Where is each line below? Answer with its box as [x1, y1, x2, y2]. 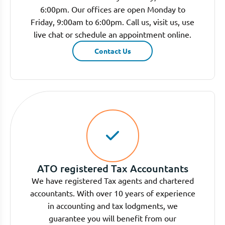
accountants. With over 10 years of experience [30, 187, 195, 198]
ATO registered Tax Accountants [37, 161, 188, 175]
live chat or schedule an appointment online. [34, 29, 191, 39]
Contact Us [94, 46, 131, 55]
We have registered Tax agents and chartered [31, 175, 194, 185]
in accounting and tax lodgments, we [47, 200, 178, 210]
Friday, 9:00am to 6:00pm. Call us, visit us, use [31, 16, 194, 27]
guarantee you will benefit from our [49, 212, 176, 223]
